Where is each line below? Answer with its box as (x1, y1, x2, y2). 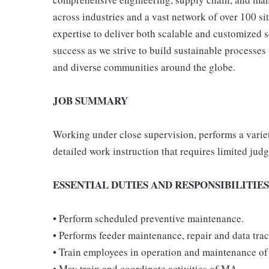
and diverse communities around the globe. (53, 60, 235, 74)
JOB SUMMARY (53, 93, 128, 108)
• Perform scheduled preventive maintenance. (53, 211, 244, 225)
